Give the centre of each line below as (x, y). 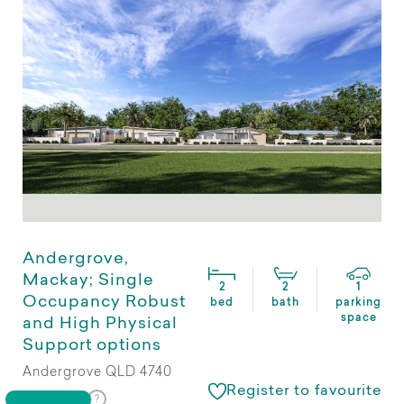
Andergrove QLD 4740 (97, 373)
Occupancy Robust (104, 303)
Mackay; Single (88, 281)
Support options (92, 346)
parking (358, 303)
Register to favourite (304, 391)
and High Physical (100, 324)
